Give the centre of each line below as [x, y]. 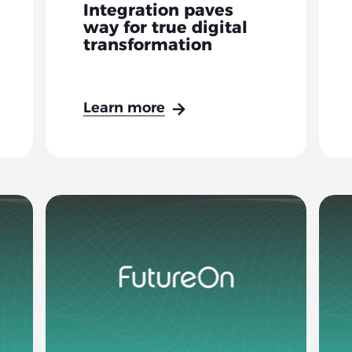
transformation [147, 46]
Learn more [124, 109]
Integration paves [158, 12]
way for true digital [165, 29]
